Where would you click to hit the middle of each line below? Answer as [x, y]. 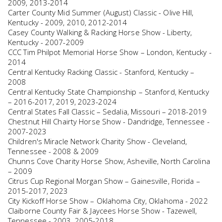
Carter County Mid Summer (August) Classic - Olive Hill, [101, 12]
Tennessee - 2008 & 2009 [54, 151]
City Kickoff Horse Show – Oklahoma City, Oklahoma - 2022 [108, 200]
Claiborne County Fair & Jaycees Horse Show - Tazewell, [103, 210]
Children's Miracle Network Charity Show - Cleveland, [98, 141]
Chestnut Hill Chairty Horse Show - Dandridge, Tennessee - [109, 121]
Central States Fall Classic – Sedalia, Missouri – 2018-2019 [107, 111]
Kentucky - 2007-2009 [46, 42]
